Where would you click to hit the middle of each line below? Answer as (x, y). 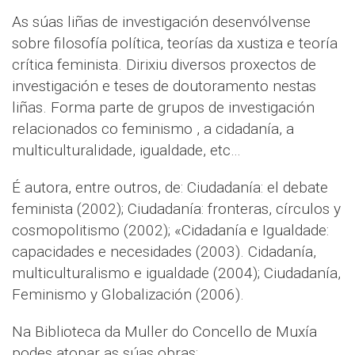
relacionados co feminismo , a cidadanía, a (153, 128)
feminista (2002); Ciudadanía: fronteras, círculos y (176, 208)
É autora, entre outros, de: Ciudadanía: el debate (170, 187)
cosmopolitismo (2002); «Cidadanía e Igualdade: (170, 230)
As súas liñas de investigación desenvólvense (161, 21)
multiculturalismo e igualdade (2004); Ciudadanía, (176, 273)
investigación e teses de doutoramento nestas (164, 86)
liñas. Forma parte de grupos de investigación (163, 107)
